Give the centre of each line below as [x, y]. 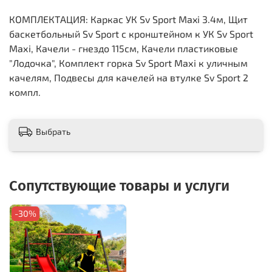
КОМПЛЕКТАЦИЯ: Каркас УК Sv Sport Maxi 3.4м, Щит [128, 19]
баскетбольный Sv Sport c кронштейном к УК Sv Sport [131, 33]
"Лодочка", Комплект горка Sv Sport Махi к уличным [128, 63]
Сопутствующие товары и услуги [119, 186]
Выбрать [53, 132]
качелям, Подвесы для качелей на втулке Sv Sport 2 [129, 77]
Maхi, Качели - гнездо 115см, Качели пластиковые [124, 48]
